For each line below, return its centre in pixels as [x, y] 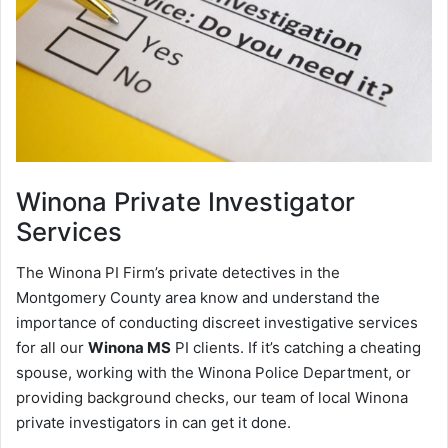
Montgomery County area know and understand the [198, 297]
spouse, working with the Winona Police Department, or [213, 372]
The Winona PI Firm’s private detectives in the [178, 272]
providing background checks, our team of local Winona [212, 397]
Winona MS [129, 347]
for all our [52, 347]
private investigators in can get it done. [153, 422]
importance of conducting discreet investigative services [217, 322]
